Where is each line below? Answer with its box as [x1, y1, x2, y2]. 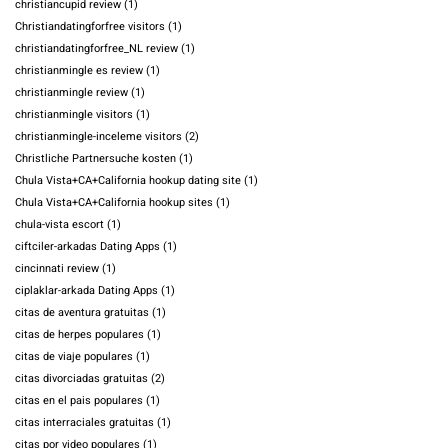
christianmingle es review [15, 62, 143, 80]
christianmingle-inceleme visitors [15, 128, 182, 146]
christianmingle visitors [15, 106, 133, 124]
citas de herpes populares [15, 326, 144, 344]
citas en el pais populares [15, 392, 143, 410]
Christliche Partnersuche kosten [15, 150, 176, 168]
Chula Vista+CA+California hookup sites [15, 194, 213, 212]
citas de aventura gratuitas [15, 304, 149, 322]
